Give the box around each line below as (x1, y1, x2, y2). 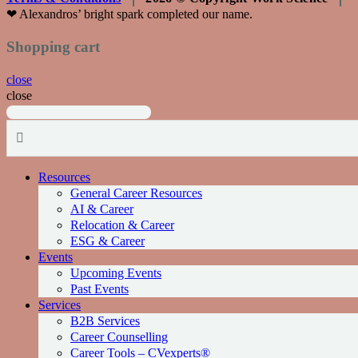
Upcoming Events (70, 265, 161, 280)
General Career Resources (70, 185, 202, 200)
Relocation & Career (70, 217, 174, 232)
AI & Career (70, 201, 133, 216)
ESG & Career (70, 233, 145, 248)
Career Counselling (70, 329, 168, 344)
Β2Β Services (70, 313, 140, 328)
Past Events (70, 281, 129, 296)
